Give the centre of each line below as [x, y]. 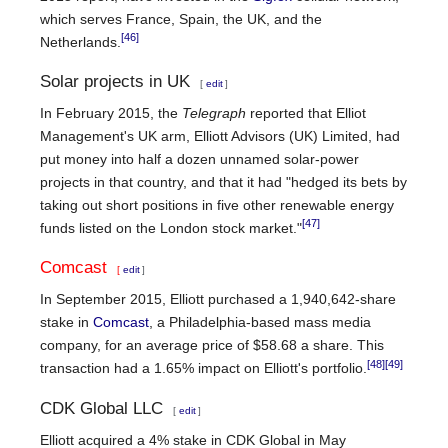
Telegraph [214, 112]
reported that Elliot [306, 112]
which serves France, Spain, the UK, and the [181, 18]
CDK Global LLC [101, 408]
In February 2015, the [111, 112]
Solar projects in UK [115, 81]
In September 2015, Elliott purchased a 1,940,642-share [218, 299]
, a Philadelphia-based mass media [260, 322]
